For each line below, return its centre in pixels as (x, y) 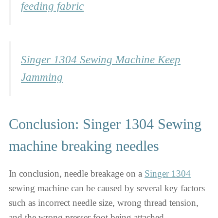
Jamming (42, 77)
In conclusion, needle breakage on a (77, 173)
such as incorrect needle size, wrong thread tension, (104, 202)
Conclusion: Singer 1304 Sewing (105, 124)
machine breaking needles (84, 145)
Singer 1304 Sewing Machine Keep (101, 60)
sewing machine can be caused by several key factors (107, 188)
